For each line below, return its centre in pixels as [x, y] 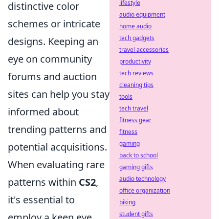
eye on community [50, 59]
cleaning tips [136, 85]
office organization [145, 190]
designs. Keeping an [53, 42]
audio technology [142, 179]
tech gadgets [137, 38]
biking [127, 202]
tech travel [134, 108]
